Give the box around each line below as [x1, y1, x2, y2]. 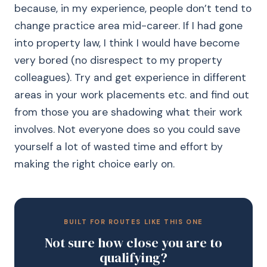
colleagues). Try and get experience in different [14, 71, 246, 84]
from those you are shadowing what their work [14, 105, 243, 119]
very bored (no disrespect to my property [14, 54, 222, 67]
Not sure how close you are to [45, 234, 222, 252]
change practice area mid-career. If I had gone [14, 19, 243, 32]
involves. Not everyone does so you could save [14, 123, 240, 136]
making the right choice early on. [14, 157, 175, 170]
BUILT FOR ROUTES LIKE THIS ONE [64, 218, 203, 226]
